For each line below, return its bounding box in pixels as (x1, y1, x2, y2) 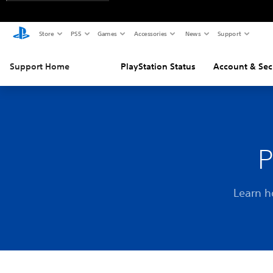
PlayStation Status (120, 61, 196, 72)
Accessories (133, 29, 167, 38)
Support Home (10, 61, 69, 72)
